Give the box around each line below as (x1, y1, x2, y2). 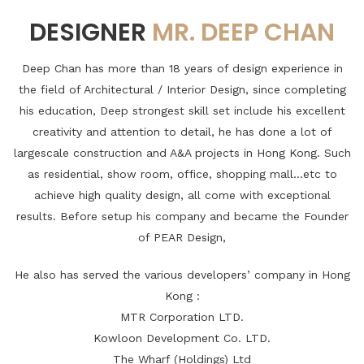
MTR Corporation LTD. (120, 310, 244, 323)
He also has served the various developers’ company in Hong (14, 268, 350, 281)
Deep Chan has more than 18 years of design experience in (21, 62, 343, 75)
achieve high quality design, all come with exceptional (33, 188, 331, 201)
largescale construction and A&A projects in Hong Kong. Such (13, 146, 351, 159)
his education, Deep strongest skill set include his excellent (19, 104, 345, 117)
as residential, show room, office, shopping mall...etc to (27, 167, 337, 180)
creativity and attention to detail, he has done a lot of (32, 125, 332, 138)
